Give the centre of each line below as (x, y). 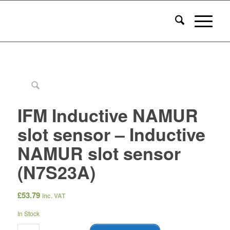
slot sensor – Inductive (111, 134)
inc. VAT (53, 196)
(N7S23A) (56, 172)
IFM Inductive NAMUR (108, 115)
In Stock (28, 214)
